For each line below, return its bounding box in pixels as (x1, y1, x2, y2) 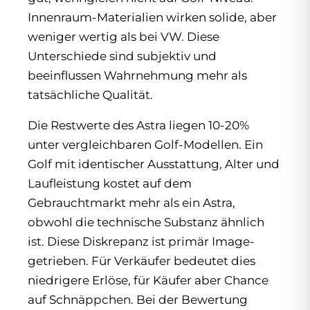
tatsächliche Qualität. (28, 88, 153, 102)
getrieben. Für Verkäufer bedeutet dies (28, 254, 255, 268)
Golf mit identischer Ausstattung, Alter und (28, 157, 280, 172)
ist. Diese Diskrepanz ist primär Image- (28, 235, 255, 249)
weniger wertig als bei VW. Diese (28, 30, 219, 44)
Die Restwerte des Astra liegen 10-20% (28, 118, 249, 133)
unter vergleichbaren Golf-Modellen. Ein (28, 138, 263, 152)
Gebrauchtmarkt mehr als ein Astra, (28, 196, 235, 210)
